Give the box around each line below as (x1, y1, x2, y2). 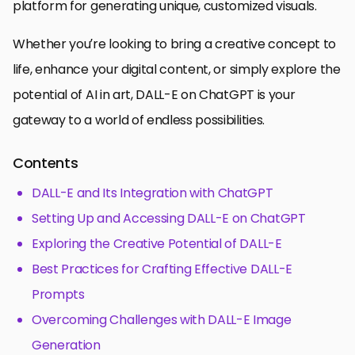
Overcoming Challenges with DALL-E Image (32, 310, 292, 329)
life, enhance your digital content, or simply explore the (13, 59, 341, 78)
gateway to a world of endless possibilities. (13, 110, 265, 129)
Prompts (32, 284, 85, 303)
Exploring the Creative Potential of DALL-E (32, 234, 282, 253)
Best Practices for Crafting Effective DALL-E (32, 259, 292, 278)
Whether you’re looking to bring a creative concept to (13, 34, 337, 53)
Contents (13, 152, 78, 173)
